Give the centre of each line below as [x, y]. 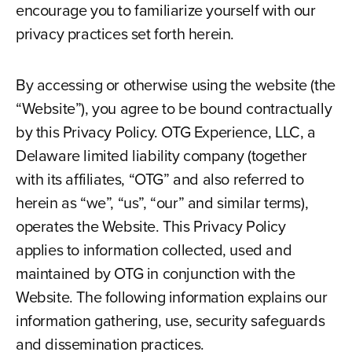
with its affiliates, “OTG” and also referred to [159, 179]
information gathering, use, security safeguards [170, 321]
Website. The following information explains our [171, 297]
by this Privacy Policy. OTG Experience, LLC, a [165, 132]
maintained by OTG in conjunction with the [155, 273]
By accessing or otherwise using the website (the [175, 85]
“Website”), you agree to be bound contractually [174, 108]
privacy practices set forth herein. [125, 34]
